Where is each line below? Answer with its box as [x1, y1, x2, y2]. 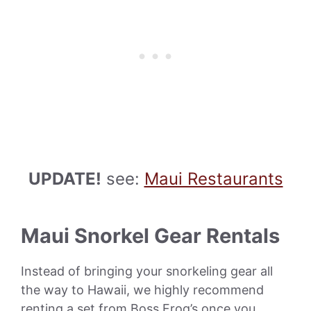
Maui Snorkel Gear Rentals [21, 223, 280, 248]
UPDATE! [28, 168, 101, 189]
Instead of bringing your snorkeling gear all [21, 263, 273, 278]
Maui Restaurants [144, 168, 283, 189]
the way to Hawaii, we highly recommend [21, 282, 264, 297]
